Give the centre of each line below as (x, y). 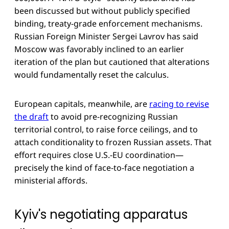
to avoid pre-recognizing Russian (113, 116)
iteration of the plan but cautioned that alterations (112, 62)
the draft (31, 116)
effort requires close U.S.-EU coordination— (99, 155)
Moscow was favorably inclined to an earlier (99, 49)
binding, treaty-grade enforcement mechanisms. (108, 23)
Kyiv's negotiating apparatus (101, 215)
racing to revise (179, 104)
